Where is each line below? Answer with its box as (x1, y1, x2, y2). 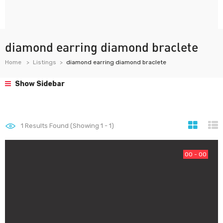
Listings (33, 59, 56, 66)
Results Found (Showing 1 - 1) (23, 122, 114, 129)
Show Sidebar (13, 80, 65, 88)
